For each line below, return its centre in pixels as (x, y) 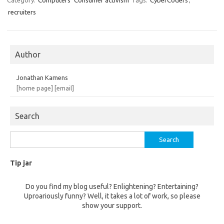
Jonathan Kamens (42, 77)
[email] (64, 88)
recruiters (22, 12)
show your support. (112, 205)
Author (28, 54)
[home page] (35, 88)
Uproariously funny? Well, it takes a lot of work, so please (112, 196)
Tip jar (21, 163)
